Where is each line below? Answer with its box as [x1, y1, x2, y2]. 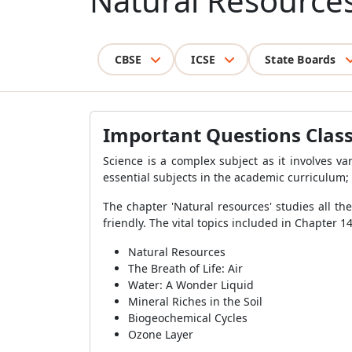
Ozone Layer [128, 327, 193, 342]
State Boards [265, 51, 336, 67]
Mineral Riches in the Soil [128, 294, 262, 309]
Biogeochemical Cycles [128, 310, 247, 325]
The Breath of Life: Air [128, 261, 243, 276]
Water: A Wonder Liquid [128, 277, 254, 292]
